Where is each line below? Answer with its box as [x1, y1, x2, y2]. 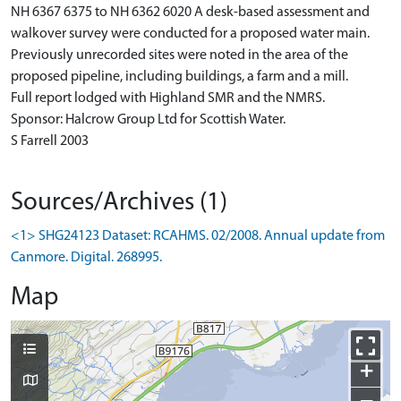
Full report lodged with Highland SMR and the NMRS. [11, 91, 325, 106]
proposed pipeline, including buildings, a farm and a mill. [11, 70, 348, 84]
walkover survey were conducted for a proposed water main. [11, 27, 370, 41]
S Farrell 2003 [11, 134, 89, 149]
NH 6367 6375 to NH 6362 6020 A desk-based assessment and [11, 5, 370, 20]
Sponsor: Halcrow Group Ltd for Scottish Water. [11, 113, 286, 127]
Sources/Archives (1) [11, 190, 227, 216]
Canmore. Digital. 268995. [11, 251, 162, 265]
